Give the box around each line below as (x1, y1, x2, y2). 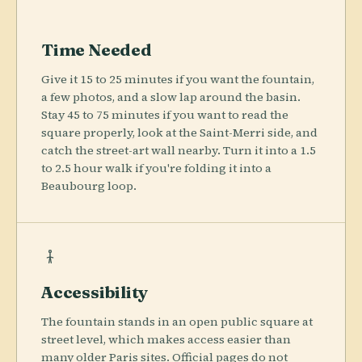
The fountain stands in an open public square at (41, 313, 313, 330)
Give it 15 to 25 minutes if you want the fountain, (41, 70, 314, 87)
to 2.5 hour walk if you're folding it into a (41, 159, 271, 176)
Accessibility (41, 280, 149, 302)
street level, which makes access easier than (41, 330, 291, 347)
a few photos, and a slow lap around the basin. (41, 88, 301, 105)
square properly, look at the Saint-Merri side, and (41, 124, 318, 141)
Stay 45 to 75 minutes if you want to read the (41, 106, 288, 123)
